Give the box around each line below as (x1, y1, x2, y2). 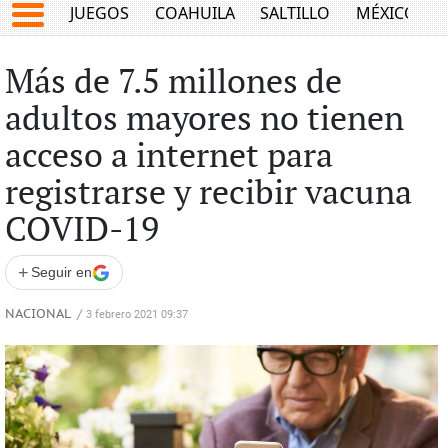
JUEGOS (70, 2, 130, 25)
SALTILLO (260, 2, 331, 25)
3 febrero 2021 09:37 (85, 308, 188, 321)
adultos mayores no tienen (4, 100, 404, 140)
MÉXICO (355, 2, 417, 25)
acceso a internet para (4, 137, 333, 177)
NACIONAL (4, 307, 71, 322)
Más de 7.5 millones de (4, 63, 342, 103)
